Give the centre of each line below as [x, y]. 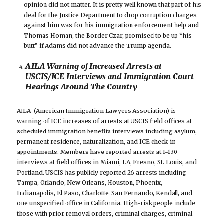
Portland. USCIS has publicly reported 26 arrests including [102, 173]
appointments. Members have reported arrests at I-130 [97, 152]
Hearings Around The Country [82, 87]
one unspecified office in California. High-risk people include [106, 203]
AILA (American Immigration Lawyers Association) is [97, 111]
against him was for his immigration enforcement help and [112, 25]
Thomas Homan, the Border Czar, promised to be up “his [108, 36]
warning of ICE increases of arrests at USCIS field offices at [104, 121]
